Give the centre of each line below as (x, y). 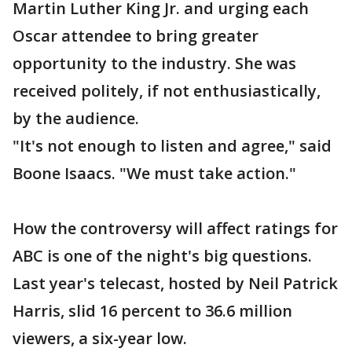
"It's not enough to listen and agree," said (172, 146)
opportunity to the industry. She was (154, 63)
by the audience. (76, 118)
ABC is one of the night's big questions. (162, 256)
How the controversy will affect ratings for (175, 228)
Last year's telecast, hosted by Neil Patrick (175, 283)
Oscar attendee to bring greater (136, 36)
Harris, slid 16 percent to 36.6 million (152, 311)
